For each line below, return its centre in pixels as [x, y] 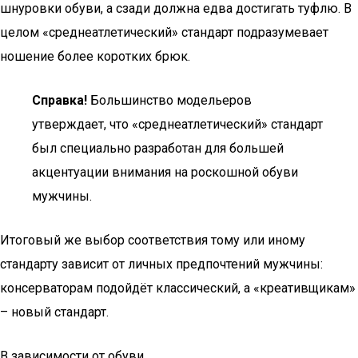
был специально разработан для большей [158, 148]
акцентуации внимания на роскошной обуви [165, 172]
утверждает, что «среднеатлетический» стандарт [177, 124]
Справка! [60, 100]
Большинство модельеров [169, 100]
